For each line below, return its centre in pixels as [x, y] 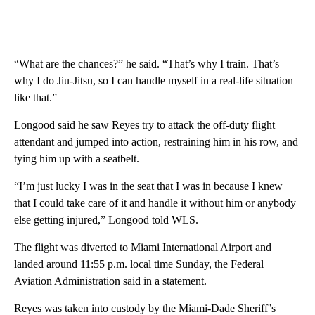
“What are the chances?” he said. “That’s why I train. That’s [147, 63]
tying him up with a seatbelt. [77, 158]
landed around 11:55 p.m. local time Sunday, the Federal [139, 264]
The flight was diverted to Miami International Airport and [143, 247]
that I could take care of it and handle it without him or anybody [155, 202]
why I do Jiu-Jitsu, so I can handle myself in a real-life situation [154, 80]
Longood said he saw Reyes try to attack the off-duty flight [144, 124]
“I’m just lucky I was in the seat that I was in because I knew [148, 186]
